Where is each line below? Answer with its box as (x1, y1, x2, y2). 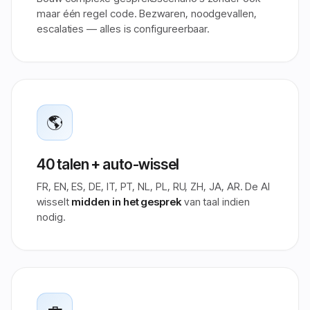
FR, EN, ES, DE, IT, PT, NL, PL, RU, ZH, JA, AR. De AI (37, 180, 271, 193)
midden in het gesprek (71, 195, 181, 208)
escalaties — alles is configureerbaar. (37, 22, 210, 35)
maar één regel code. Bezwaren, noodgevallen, (37, 7, 257, 20)
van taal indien (181, 195, 250, 208)
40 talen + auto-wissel (37, 156, 179, 173)
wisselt (37, 195, 72, 208)
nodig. (37, 210, 66, 224)
